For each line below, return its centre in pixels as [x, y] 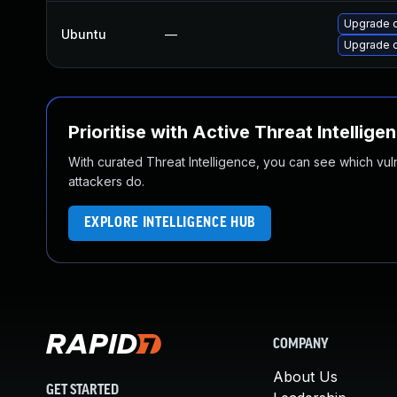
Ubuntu [84, 34]
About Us [305, 377]
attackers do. [106, 181]
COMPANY [301, 345]
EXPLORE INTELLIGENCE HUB [170, 223]
